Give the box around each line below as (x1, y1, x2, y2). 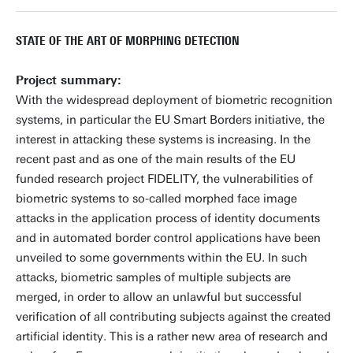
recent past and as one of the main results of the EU (16, 152, 295, 166)
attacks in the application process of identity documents (16, 211, 320, 225)
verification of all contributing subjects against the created (16, 310, 331, 324)
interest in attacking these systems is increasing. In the (16, 132, 310, 147)
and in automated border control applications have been (16, 231, 321, 245)
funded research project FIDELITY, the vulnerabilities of (16, 172, 313, 186)
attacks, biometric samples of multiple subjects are (16, 270, 291, 284)
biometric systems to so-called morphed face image (16, 191, 297, 206)
